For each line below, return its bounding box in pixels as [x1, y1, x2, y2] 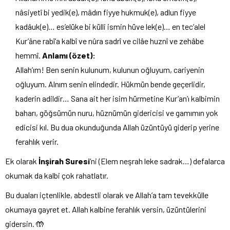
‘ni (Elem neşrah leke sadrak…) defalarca [90, 156, 225, 166]
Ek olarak [5, 156, 39, 166]
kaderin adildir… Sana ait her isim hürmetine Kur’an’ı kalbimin [15, 93, 220, 103]
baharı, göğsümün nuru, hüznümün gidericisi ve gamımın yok [15, 107, 218, 118]
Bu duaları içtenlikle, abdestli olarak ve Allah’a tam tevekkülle [5, 189, 208, 200]
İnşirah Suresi [39, 156, 90, 166]
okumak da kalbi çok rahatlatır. [5, 170, 108, 180]
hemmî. [15, 50, 42, 60]
